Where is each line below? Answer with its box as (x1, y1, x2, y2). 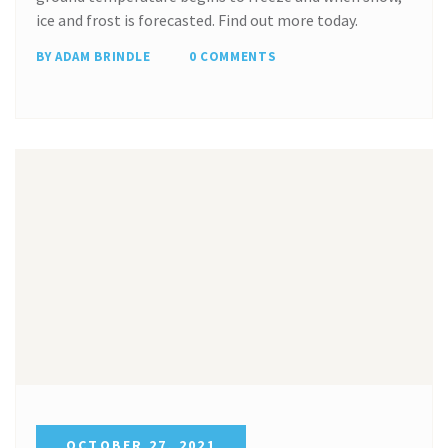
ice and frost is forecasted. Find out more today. (36, 9, 358, 30)
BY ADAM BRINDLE (36, 47, 151, 65)
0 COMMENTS (188, 47, 277, 65)
